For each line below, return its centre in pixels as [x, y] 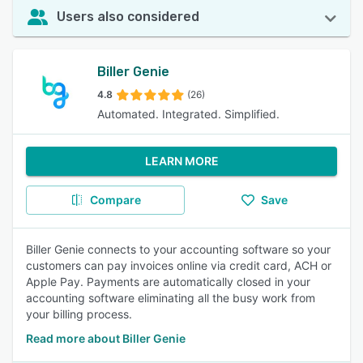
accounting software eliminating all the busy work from [171, 298]
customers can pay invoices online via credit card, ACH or [179, 265]
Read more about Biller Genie [106, 338]
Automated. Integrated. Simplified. [188, 114]
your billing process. [79, 314]
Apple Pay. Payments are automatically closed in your [168, 282]
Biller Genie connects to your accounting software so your [178, 249]
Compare [115, 200]
